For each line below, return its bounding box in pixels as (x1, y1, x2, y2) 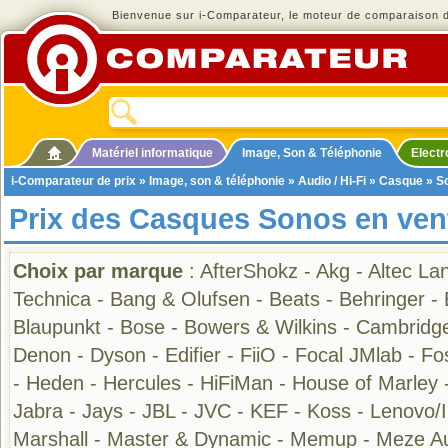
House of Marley (292, 372, 438, 394)
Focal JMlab (295, 344, 402, 366)
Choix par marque (13, 260, 183, 282)
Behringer (339, 288, 425, 310)
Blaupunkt (13, 316, 101, 338)
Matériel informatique (92, 146, 213, 160)
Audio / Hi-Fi (298, 174, 366, 188)
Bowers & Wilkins (184, 316, 337, 338)
